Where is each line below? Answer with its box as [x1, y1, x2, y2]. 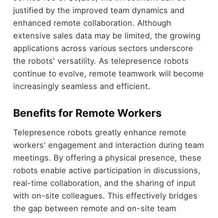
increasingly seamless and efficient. [13, 81, 150, 91]
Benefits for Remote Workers [13, 106, 162, 119]
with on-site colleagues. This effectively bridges [13, 191, 198, 201]
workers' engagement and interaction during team [13, 140, 204, 150]
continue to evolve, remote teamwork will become [13, 68, 204, 78]
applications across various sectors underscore [13, 43, 193, 53]
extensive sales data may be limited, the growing [13, 30, 200, 40]
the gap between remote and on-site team [13, 203, 176, 214]
